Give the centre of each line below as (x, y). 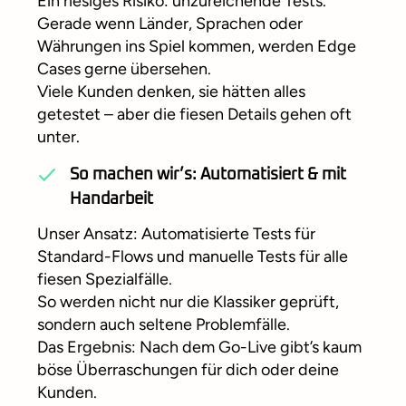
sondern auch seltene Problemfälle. (164, 325)
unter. (58, 137)
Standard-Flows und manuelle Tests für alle (193, 257)
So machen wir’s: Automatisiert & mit (208, 175)
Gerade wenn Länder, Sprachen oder (170, 24)
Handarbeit (111, 200)
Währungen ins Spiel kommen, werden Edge (197, 47)
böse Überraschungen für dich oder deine (188, 370)
